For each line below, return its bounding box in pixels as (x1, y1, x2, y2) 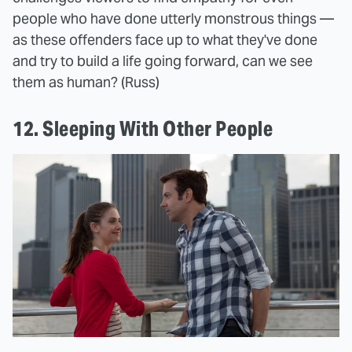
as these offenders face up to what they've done (13, 30, 317, 49)
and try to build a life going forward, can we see (13, 51, 313, 70)
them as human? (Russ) (13, 72, 159, 91)
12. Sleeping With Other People (13, 115, 277, 141)
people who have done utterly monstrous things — (13, 9, 334, 27)
